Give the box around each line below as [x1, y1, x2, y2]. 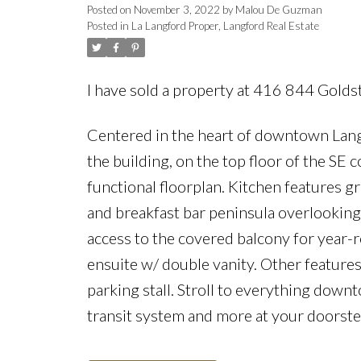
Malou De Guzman [234, 2, 322, 16]
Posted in [86, 19, 129, 32]
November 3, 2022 [133, 2, 220, 16]
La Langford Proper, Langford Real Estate [131, 19, 319, 32]
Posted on [86, 2, 134, 16]
